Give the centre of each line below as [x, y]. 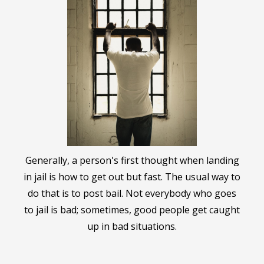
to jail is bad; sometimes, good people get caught [132, 209]
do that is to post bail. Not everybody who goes [132, 193]
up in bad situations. [132, 226]
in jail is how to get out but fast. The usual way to [132, 176]
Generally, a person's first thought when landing [132, 160]
